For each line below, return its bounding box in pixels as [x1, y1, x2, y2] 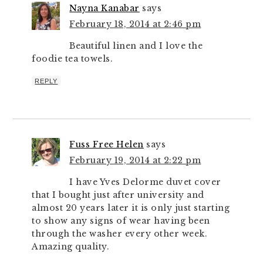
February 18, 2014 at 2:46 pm [69, 19, 201, 29]
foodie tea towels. [32, 53, 113, 64]
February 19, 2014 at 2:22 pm [69, 155, 201, 166]
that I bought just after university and [32, 190, 204, 200]
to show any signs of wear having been [32, 215, 210, 226]
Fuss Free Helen [69, 139, 144, 150]
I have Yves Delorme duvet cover [69, 177, 221, 187]
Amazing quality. [32, 241, 110, 252]
